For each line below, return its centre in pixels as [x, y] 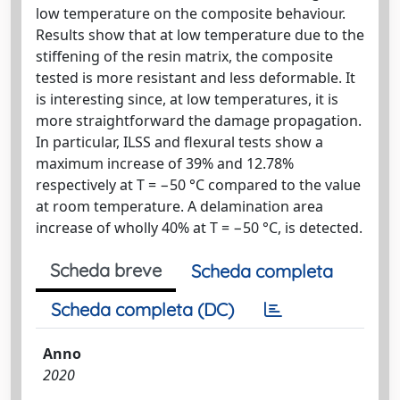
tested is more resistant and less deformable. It [196, 78]
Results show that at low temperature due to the [200, 35]
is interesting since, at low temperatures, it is [187, 99]
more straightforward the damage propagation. [199, 121]
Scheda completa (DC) [142, 309]
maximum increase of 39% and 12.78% [165, 163]
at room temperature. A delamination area [179, 206]
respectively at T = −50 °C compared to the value [198, 185]
